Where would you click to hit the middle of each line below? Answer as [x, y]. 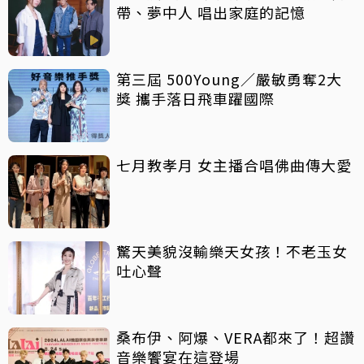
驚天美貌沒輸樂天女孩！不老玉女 [232, 251]
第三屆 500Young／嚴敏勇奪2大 [229, 79]
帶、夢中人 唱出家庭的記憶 [211, 13]
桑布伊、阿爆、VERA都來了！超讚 [236, 338]
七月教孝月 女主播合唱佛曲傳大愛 [275, 165]
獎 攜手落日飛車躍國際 [195, 99]
